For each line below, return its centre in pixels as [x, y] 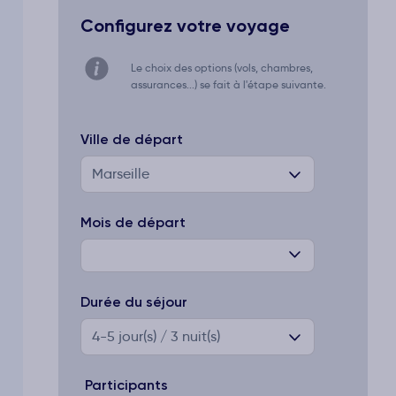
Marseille [121, 174]
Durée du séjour [134, 302]
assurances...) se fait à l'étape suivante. [228, 85]
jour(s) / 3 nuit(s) [168, 336]
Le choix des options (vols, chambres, [222, 68]
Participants [126, 385]
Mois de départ [133, 222]
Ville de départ [132, 139]
